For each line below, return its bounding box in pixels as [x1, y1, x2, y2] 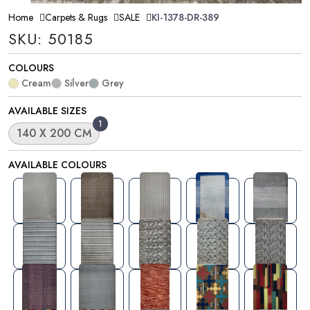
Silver [64, 75, 89, 90]
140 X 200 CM [17, 125, 91, 141]
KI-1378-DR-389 [152, 10, 219, 24]
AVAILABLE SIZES [8, 103, 86, 118]
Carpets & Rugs [45, 10, 107, 24]
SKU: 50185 [8, 27, 93, 50]
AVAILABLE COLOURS [8, 157, 107, 172]
